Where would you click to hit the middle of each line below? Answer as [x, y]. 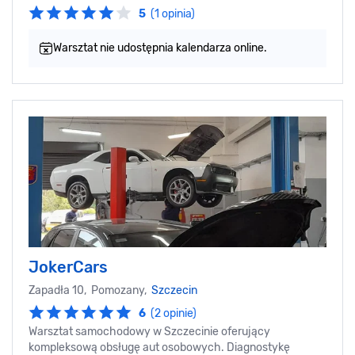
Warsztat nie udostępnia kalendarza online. [160, 48]
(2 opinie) [174, 314]
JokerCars [68, 267]
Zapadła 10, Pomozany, [90, 291]
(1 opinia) [173, 14]
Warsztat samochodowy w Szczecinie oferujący [149, 332]
